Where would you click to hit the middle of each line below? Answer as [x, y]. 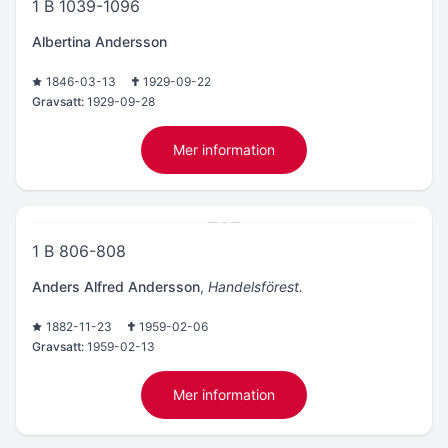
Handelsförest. [255, 286]
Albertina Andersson [99, 41]
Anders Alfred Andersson [116, 286]
